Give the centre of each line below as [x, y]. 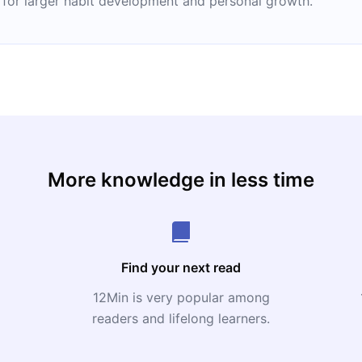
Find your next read [181, 267]
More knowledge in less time [181, 180]
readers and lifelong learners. [181, 318]
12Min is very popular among [181, 297]
